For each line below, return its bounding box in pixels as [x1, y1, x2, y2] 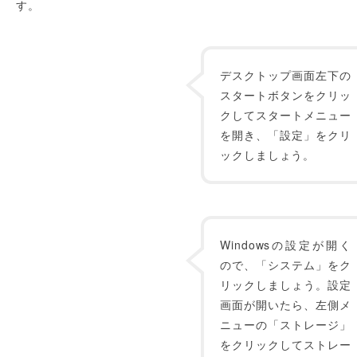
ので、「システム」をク [220, 257, 351, 273]
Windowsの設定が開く [220, 237, 351, 253]
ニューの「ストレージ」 [220, 316, 351, 332]
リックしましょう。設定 [220, 277, 351, 292]
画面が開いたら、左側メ [220, 296, 351, 312]
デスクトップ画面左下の [220, 67, 351, 83]
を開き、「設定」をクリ [220, 127, 351, 143]
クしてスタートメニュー [220, 107, 351, 123]
